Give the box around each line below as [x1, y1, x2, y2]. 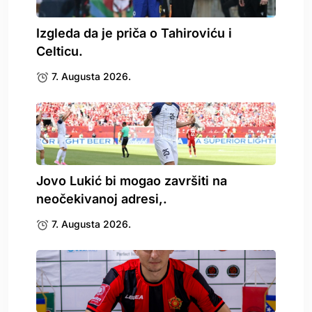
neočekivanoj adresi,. [36, 191, 167, 206]
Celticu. [36, 43, 83, 58]
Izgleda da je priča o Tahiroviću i [36, 25, 232, 40]
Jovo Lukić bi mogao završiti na [36, 173, 227, 188]
